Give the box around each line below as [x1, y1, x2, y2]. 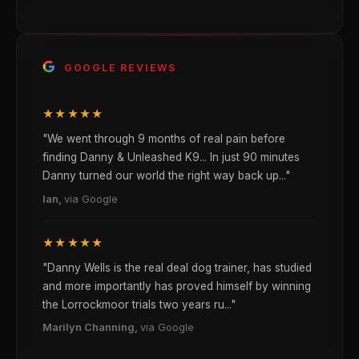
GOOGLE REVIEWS [60, 62, 176, 75]
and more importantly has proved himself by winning [42, 279, 311, 292]
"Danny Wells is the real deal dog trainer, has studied [42, 260, 312, 274]
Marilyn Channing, [42, 321, 140, 334]
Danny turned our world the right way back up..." [42, 169, 290, 183]
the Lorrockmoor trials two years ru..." [42, 297, 236, 311]
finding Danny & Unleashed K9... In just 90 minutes [42, 151, 300, 164]
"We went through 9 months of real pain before [42, 132, 285, 146]
